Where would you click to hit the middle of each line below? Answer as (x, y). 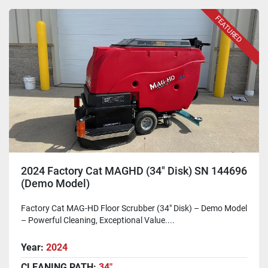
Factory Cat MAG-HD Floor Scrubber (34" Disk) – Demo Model (134, 208)
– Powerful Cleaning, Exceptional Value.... (98, 220)
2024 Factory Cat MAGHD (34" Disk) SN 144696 (134, 170)
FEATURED (229, 29)
